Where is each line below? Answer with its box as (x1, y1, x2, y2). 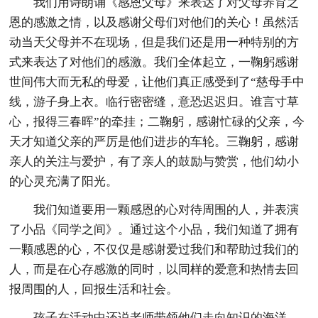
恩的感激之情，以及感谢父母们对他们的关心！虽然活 (9, 15, 300, 29)
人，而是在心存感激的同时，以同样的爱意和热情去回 (9, 262, 300, 276)
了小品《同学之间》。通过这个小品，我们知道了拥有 (9, 222, 300, 236)
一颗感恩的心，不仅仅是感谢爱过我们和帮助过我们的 (9, 242, 300, 256)
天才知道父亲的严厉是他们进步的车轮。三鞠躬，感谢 (9, 134, 300, 148)
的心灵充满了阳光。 (9, 174, 119, 188)
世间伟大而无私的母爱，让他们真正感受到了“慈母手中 (9, 75, 305, 89)
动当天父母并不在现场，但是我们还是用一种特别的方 (9, 35, 300, 49)
